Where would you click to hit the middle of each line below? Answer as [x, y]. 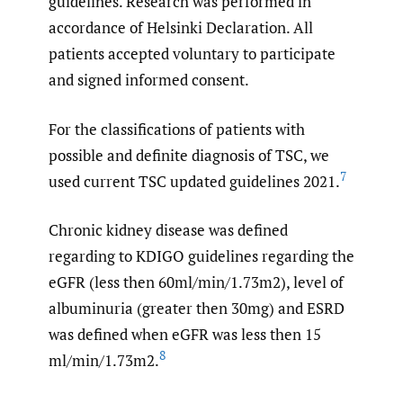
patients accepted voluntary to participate [192, 54]
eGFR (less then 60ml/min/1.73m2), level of [196, 282]
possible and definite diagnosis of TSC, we [189, 155]
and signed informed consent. [149, 80]
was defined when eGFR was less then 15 [185, 335]
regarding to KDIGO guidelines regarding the [201, 256]
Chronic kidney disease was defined [168, 230]
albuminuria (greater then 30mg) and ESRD [197, 309]
